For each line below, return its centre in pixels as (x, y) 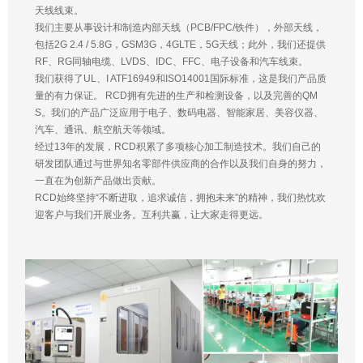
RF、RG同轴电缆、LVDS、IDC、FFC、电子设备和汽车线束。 (171, 62)
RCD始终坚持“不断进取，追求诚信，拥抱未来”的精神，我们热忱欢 (180, 198)
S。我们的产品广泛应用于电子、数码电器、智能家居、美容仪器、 (179, 113)
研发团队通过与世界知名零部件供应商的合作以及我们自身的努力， (180, 164)
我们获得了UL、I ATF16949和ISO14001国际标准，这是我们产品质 (180, 79)
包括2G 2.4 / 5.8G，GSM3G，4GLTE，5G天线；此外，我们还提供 (180, 45)
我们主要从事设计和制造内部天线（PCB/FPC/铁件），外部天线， (178, 28)
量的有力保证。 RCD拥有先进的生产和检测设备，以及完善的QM (176, 96)
